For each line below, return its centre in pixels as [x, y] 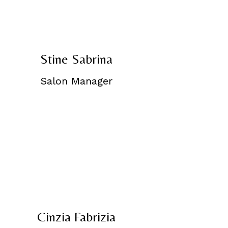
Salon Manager [76, 81]
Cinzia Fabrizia [76, 217]
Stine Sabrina [76, 59]
